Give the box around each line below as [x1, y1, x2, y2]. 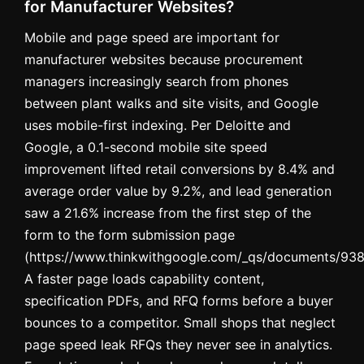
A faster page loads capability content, [24, 270, 264, 287]
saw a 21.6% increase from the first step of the [24, 204, 311, 221]
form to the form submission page [24, 226, 235, 243]
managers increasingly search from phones [24, 72, 288, 89]
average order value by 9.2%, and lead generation [24, 182, 331, 199]
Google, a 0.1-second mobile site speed [24, 138, 267, 155]
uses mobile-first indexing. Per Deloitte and [24, 116, 291, 133]
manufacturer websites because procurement [24, 50, 303, 67]
